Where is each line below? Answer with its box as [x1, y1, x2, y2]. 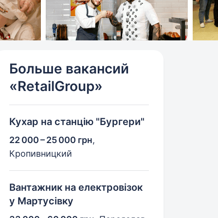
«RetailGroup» [9, 78, 103, 94]
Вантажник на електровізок [9, 182, 143, 193]
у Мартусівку [9, 195, 74, 207]
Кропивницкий [9, 148, 73, 159]
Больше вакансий [9, 60, 129, 77]
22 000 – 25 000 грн [9, 135, 93, 145]
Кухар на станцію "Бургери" [9, 116, 145, 127]
